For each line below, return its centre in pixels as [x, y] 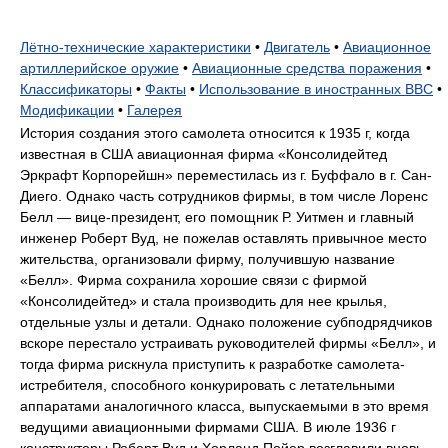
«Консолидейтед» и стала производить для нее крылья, [203, 301]
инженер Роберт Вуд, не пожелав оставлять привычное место [223, 238]
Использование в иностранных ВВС [316, 89]
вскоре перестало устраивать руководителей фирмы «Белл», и [228, 343]
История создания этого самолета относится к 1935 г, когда [215, 133]
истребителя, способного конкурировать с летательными [207, 385]
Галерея [154, 110]
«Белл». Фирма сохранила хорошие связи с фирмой [193, 280]
